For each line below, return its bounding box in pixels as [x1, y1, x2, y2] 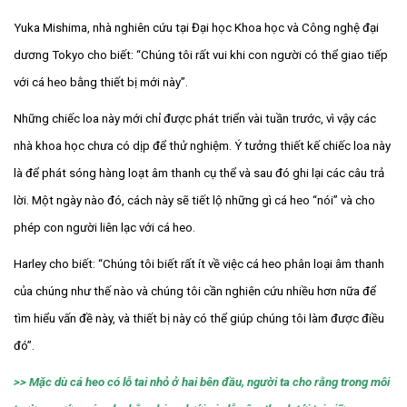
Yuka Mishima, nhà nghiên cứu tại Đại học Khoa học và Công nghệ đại [14, 20, 379, 35]
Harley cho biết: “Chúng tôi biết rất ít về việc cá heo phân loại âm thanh [14, 256, 384, 271]
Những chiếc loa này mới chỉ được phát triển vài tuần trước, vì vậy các [14, 111, 376, 125]
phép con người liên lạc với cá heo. [14, 220, 195, 234]
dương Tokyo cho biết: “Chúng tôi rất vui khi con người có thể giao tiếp [14, 47, 388, 62]
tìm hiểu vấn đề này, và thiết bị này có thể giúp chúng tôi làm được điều [14, 311, 384, 325]
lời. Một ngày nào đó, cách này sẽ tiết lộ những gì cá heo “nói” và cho [14, 193, 375, 207]
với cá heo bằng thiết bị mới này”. [14, 74, 188, 89]
